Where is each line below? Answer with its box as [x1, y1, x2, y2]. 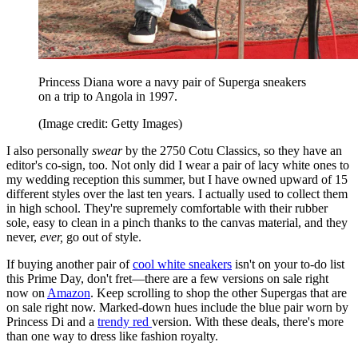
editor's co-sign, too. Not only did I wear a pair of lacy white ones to [6, 157, 349, 172]
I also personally [6, 143, 92, 157]
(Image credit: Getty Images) [38, 116, 182, 130]
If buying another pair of [6, 257, 133, 271]
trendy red [97, 314, 152, 328]
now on [6, 285, 47, 300]
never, [6, 229, 40, 244]
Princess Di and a [6, 314, 97, 328]
